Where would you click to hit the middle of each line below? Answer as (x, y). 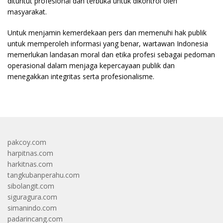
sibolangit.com (31, 186)
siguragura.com (32, 197)
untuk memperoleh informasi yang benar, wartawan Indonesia (108, 44)
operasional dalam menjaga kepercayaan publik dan (91, 65)
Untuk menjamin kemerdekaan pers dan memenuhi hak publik (107, 33)
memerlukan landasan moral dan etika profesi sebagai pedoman (111, 55)
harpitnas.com (30, 153)
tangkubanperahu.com (44, 175)
